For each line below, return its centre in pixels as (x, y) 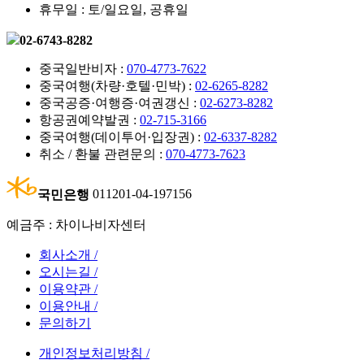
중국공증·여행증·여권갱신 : (119, 103)
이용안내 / (68, 305)
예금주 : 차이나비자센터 (76, 224)
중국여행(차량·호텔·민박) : (117, 86)
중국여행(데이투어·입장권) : (121, 137)
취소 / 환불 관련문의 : (102, 154)
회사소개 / (68, 254)
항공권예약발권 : (89, 120)
